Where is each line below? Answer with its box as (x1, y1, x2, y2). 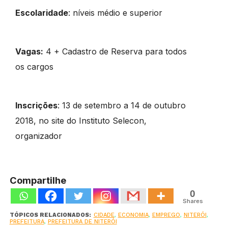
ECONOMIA (118, 211, 149, 218)
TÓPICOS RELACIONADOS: (9, 211, 91, 218)
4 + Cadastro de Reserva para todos (43, 46, 187, 56)
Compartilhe (9, 174, 66, 186)
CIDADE (93, 211, 115, 218)
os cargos (15, 61, 53, 72)
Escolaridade (15, 7, 68, 18)
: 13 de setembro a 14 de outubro (57, 100, 186, 110)
